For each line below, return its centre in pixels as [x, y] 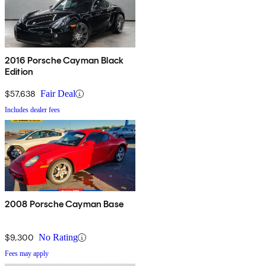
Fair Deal [58, 94]
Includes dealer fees [32, 110]
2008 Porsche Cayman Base [64, 204]
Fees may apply [27, 254]
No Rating [58, 237]
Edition [19, 72]
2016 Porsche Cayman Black [64, 61]
